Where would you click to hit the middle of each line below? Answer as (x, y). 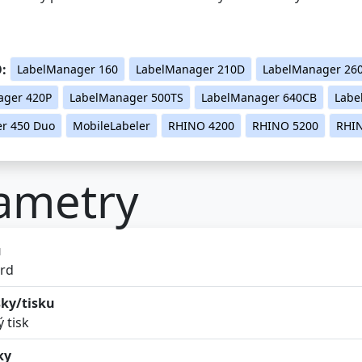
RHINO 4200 (201, 123)
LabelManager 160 (67, 66)
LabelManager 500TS (126, 95)
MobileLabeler (112, 123)
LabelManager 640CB (259, 95)
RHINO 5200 (285, 123)
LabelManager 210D (190, 66)
